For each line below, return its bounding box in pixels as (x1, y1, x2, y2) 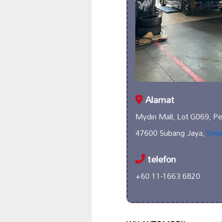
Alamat (143, 91, 174, 110)
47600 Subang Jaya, (135, 125, 207, 141)
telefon (145, 150, 176, 169)
